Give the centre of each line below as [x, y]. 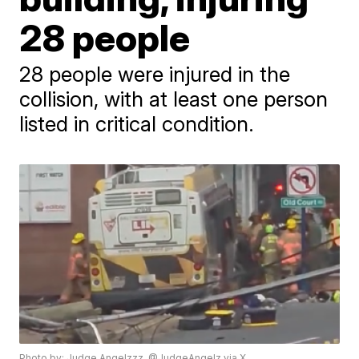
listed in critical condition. [137, 124]
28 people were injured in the [155, 74]
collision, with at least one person [174, 99]
